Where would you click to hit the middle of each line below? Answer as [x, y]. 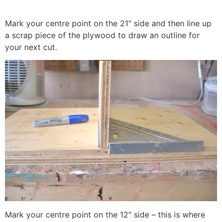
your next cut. [31, 47]
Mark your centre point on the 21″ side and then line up [108, 23]
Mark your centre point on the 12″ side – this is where [105, 214]
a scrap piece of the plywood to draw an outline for [102, 35]
